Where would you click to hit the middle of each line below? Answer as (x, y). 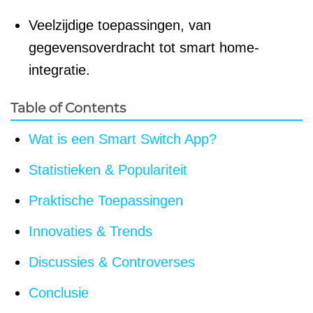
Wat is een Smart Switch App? (123, 139)
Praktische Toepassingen (106, 200)
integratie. (59, 70)
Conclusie (59, 292)
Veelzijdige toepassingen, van (120, 26)
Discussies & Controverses (112, 262)
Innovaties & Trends (90, 231)
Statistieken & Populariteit (108, 169)
